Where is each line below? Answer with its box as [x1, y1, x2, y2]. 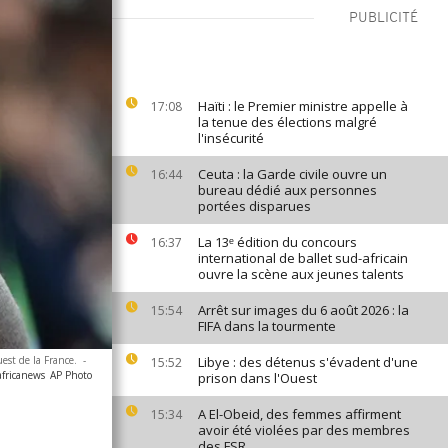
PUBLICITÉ [349, 11, 418, 26]
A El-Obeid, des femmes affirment [198, 405, 401, 423]
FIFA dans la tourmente [198, 317, 336, 335]
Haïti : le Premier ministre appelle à [198, 97, 408, 115]
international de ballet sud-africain [198, 249, 408, 267]
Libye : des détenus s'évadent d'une [198, 353, 418, 371]
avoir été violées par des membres [198, 421, 410, 439]
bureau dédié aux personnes [198, 181, 377, 199]
